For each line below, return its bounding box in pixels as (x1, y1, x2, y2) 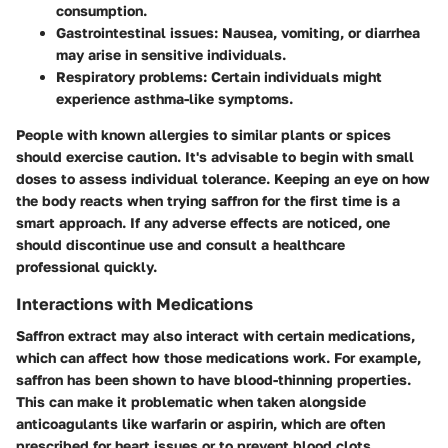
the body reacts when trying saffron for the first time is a (16, 191, 400, 209)
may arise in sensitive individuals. (56, 45, 286, 63)
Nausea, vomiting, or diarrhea (218, 23, 420, 41)
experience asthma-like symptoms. (56, 89, 293, 107)
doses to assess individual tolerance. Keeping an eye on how (16, 169, 430, 187)
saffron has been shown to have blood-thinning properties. (16, 370, 411, 388)
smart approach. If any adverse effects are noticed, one (16, 213, 390, 231)
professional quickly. (16, 257, 157, 275)
